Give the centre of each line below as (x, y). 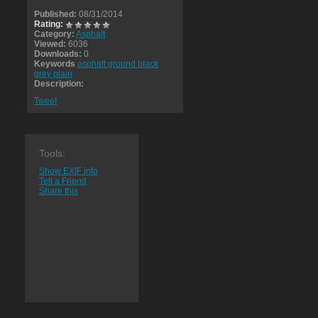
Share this (59, 191)
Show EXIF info (68, 171)
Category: (54, 34)
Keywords (55, 64)
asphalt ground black (118, 64)
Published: (55, 14)
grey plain (53, 74)
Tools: (52, 153)
